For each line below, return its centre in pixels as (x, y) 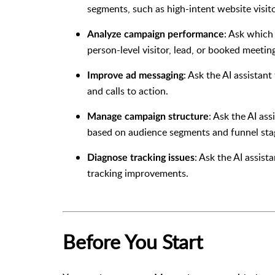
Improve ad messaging (135, 76)
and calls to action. (128, 91)
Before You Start (133, 241)
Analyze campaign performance (156, 35)
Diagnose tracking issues (141, 158)
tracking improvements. (138, 173)
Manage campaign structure (148, 117)
